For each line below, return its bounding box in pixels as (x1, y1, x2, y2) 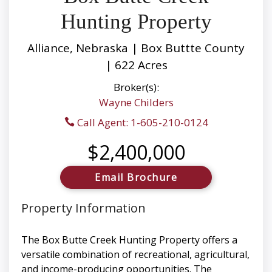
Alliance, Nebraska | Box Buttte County (27, 40, 245, 56)
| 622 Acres (104, 57, 168, 73)
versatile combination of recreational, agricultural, (21, 248, 250, 262)
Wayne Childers (98, 95, 174, 110)
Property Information (21, 200, 146, 217)
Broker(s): (113, 80, 159, 95)
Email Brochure (95, 171, 177, 185)
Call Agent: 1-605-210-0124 (74, 115, 208, 130)
